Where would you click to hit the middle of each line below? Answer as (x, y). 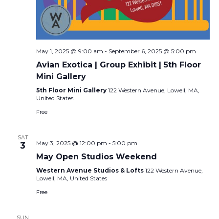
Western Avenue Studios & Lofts (90, 170)
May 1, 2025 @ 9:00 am (69, 51)
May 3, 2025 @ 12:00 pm (71, 143)
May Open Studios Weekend (96, 156)
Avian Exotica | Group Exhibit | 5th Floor (118, 65)
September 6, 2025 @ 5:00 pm (152, 51)
